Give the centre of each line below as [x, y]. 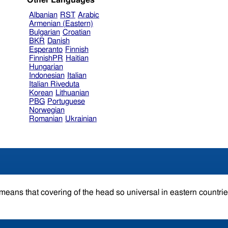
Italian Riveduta [54, 84]
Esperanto [46, 49]
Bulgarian [44, 32]
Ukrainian [81, 119]
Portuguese [66, 101]
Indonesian [47, 75]
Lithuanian [72, 93]
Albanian [43, 15]
